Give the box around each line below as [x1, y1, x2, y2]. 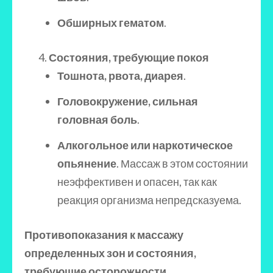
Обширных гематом [57, 16, 164, 29]
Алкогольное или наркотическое [57, 138, 233, 152]
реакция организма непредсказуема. [57, 193, 241, 207]
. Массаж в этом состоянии [116, 157, 248, 170]
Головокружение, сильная [57, 94, 198, 108]
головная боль [57, 113, 137, 126]
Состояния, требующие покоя [49, 51, 209, 64]
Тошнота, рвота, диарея [57, 69, 183, 82]
